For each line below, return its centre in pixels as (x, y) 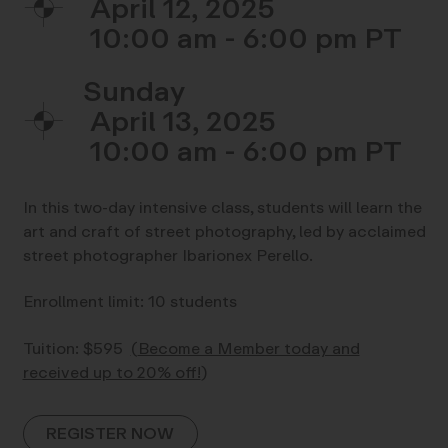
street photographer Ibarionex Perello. (167, 255)
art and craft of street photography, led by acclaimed (224, 231)
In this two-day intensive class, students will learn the (222, 207)
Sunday (133, 90)
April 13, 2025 (179, 120)
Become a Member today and (248, 348)
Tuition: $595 (76, 348)
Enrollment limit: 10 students (129, 301)
